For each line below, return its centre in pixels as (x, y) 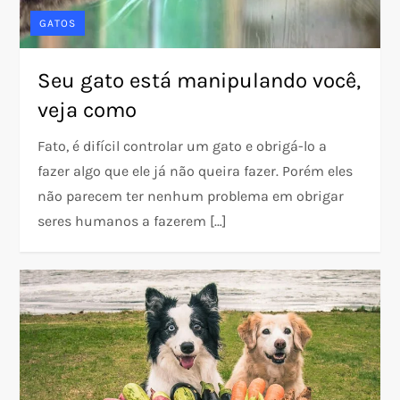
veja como (87, 109)
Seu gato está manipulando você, (200, 80)
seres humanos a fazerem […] (133, 221)
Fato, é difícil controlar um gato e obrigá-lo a (183, 146)
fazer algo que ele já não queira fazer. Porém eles (196, 171)
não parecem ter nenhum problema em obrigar (191, 196)
